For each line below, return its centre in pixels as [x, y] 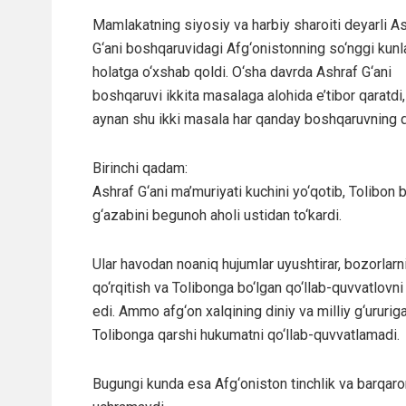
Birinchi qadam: [140, 168]
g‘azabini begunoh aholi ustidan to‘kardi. [217, 215]
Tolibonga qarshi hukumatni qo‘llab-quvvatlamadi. [246, 334]
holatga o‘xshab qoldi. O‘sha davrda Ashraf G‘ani [242, 72]
